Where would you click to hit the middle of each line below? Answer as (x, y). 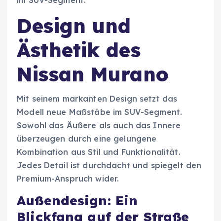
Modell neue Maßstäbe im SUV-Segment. (100, 112)
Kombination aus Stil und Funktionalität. (99, 152)
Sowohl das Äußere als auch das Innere (99, 126)
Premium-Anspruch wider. (68, 179)
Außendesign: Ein (77, 201)
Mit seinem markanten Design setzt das (97, 99)
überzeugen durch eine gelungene (87, 139)
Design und (74, 26)
